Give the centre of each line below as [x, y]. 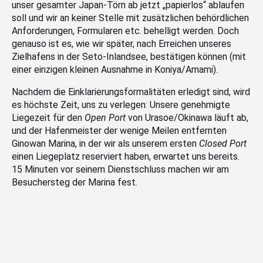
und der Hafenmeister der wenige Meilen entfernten [119, 130]
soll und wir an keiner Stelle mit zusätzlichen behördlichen [130, 18]
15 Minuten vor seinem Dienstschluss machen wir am [120, 169]
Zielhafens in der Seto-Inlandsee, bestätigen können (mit [129, 56]
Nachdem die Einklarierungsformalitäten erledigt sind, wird [131, 92]
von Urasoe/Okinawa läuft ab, [187, 117]
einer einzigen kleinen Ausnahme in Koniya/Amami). [115, 69]
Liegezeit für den [48, 117]
